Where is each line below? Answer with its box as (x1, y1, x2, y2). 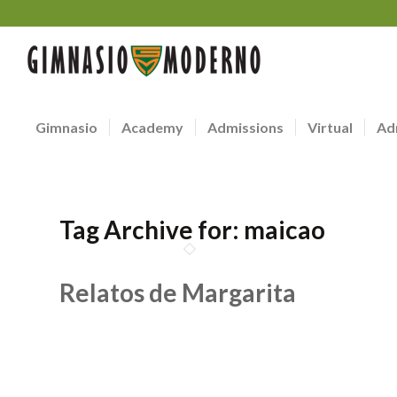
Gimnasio (35, 119, 97, 136)
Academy (121, 119, 183, 136)
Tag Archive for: (59, 214, 244, 245)
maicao (244, 214, 325, 245)
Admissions (206, 119, 284, 136)
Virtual (307, 119, 353, 136)
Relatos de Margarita (59, 277, 296, 307)
